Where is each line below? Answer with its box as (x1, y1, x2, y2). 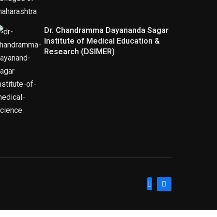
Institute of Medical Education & (44, 36, 160, 46)
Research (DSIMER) (44, 47, 115, 57)
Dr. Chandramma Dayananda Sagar (44, 26, 169, 35)
